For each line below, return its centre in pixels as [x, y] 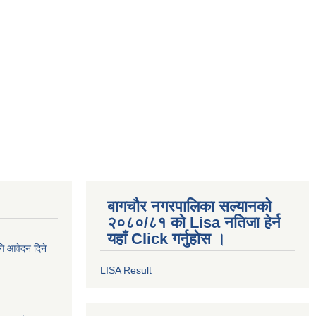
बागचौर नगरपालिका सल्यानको [189, 206]
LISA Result [126, 270]
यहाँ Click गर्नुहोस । [166, 239]
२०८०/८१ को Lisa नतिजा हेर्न [194, 223]
